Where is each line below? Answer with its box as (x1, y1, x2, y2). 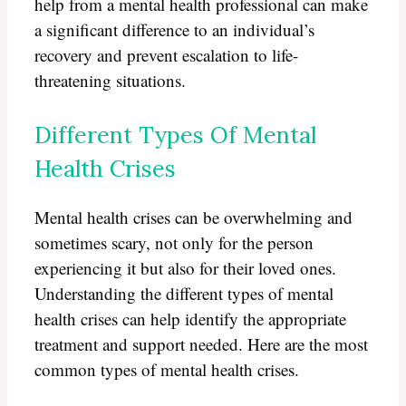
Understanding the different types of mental (34, 281, 333, 304)
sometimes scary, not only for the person (34, 230, 314, 254)
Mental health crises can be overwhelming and (34, 205, 353, 228)
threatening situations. (34, 68, 186, 92)
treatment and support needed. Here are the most (34, 332, 368, 355)
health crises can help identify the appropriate (34, 306, 346, 330)
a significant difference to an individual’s (34, 17, 314, 41)
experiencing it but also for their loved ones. (34, 256, 336, 279)
